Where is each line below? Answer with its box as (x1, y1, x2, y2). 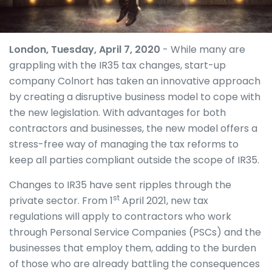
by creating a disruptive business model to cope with (9, 90, 260, 104)
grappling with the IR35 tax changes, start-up (9, 58, 226, 73)
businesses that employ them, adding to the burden (9, 241, 256, 256)
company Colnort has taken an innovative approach (9, 74, 260, 89)
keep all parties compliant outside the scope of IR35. (9, 153, 262, 168)
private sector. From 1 (9, 194, 113, 208)
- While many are (163, 42, 245, 57)
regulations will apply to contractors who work (9, 209, 231, 224)
